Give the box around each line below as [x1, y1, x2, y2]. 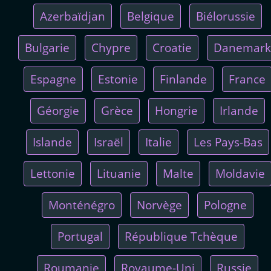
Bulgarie [24, 39, 70, 55]
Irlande [220, 102, 258, 118]
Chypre [91, 39, 131, 55]
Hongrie [155, 102, 198, 118]
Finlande [159, 71, 207, 87]
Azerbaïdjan [40, 8, 105, 24]
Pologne [204, 197, 247, 212]
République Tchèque [125, 228, 238, 244]
